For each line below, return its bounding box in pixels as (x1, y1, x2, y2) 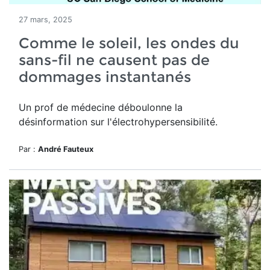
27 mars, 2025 (19, 15, 72, 24)
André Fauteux (38, 145, 93, 154)
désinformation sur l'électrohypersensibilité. (19, 116, 218, 128)
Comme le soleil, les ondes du (19, 34, 239, 52)
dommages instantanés (19, 68, 191, 86)
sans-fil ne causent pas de (19, 51, 210, 69)
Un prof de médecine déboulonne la (19, 101, 183, 113)
